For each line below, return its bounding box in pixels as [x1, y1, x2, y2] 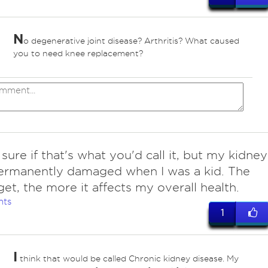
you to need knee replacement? [13, 49, 143, 58]
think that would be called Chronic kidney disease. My [17, 254, 239, 263]
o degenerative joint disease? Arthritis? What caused [23, 36, 239, 45]
